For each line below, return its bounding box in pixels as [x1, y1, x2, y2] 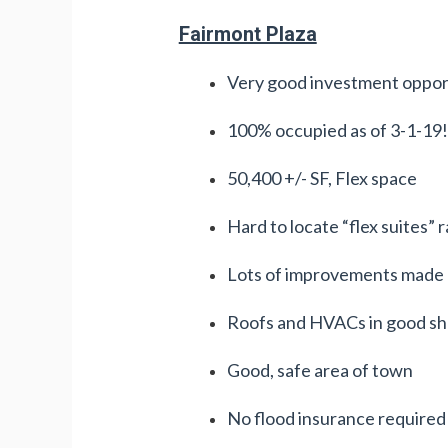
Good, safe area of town [226, 358, 413, 381]
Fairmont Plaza [178, 21, 317, 46]
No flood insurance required [226, 406, 446, 429]
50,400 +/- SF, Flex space [226, 166, 417, 189]
